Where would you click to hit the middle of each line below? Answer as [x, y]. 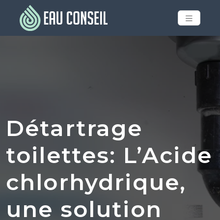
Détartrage [74, 128]
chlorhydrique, [96, 182]
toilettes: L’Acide [109, 155]
